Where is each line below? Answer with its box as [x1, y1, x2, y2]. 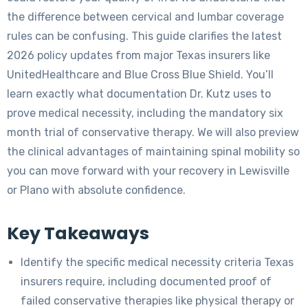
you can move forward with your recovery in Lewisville [7, 164, 289, 178]
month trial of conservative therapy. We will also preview [7, 126, 299, 140]
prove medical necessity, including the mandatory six [7, 107, 283, 120]
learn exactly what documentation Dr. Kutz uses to [7, 87, 271, 101]
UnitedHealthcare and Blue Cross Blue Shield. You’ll [7, 68, 274, 82]
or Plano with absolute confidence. [7, 184, 186, 197]
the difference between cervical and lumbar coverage [7, 10, 284, 24]
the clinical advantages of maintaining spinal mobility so [7, 145, 300, 159]
